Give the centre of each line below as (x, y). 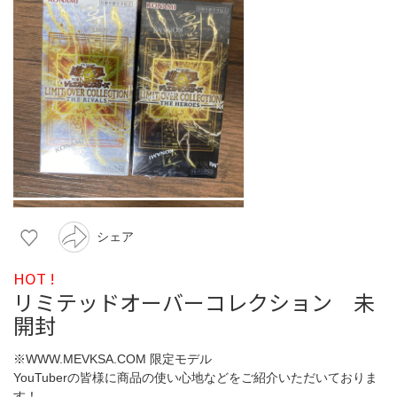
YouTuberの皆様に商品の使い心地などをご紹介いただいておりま (195, 377)
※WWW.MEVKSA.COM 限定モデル (113, 358)
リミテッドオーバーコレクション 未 (194, 301)
